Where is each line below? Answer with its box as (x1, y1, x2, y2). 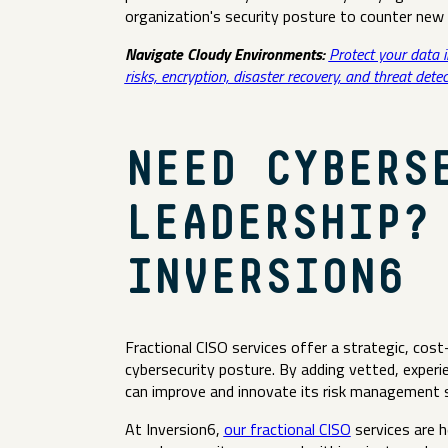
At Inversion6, (124, 417, 224, 441)
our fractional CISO (223, 417, 351, 441)
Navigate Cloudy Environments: (124, 42, 329, 66)
